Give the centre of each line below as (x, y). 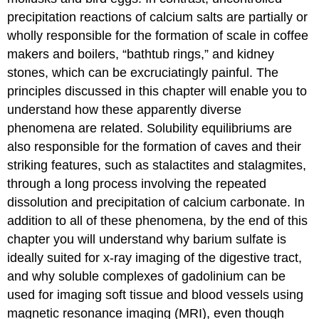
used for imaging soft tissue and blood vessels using (156, 294)
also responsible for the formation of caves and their (155, 146)
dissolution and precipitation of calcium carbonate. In (156, 202)
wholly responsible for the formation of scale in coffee (158, 35)
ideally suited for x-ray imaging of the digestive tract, (155, 257)
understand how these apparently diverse (125, 109)
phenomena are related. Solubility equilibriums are (150, 128)
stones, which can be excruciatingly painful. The (143, 72)
